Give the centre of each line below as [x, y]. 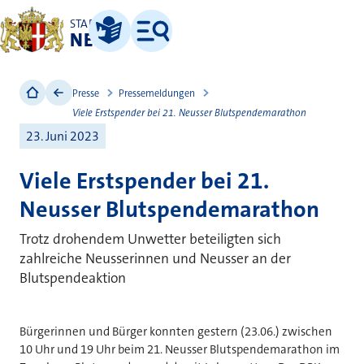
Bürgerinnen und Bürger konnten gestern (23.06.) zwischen [176, 331]
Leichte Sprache [122, 49]
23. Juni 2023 [62, 136]
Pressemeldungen [156, 93]
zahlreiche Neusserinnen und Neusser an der [155, 258]
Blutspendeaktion [73, 278]
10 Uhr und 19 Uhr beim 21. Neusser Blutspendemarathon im [180, 349]
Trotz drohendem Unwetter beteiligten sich [150, 239]
